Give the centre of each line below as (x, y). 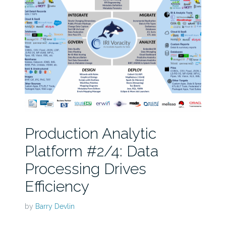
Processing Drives (85, 168)
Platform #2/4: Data (91, 151)
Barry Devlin (55, 206)
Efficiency (57, 186)
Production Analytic (90, 133)
